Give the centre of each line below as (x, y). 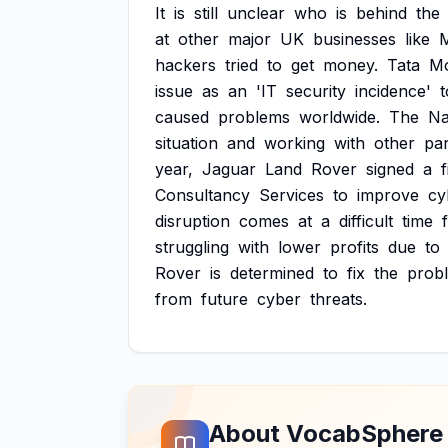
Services (291, 195)
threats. (338, 299)
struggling (192, 247)
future (224, 299)
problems (254, 117)
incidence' (393, 91)
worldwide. (339, 117)
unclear (256, 13)
